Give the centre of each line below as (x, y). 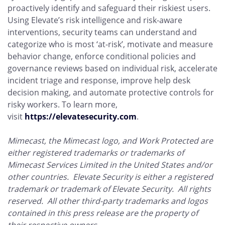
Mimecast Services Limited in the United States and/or (110, 165)
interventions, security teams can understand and (102, 32)
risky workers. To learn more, (63, 104)
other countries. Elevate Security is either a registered (110, 177)
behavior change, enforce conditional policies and (102, 56)
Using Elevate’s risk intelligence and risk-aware (95, 20)
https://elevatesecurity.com (81, 117)
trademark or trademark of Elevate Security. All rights (109, 189)
